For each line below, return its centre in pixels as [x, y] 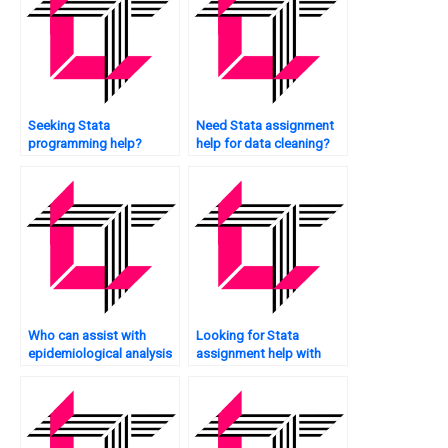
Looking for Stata [247, 336]
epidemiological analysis [100, 354]
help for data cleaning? [263, 144]
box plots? [228, 372]
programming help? [85, 144]
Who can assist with [87, 336]
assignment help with [258, 354]
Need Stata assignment [265, 126]
